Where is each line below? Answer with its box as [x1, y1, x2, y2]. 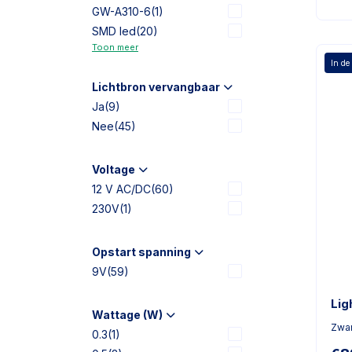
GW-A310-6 [92, 5, 151, 18]
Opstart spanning [92, 245, 191, 258]
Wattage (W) [92, 308, 163, 321]
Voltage [92, 163, 135, 176]
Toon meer [92, 42, 138, 53]
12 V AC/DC [92, 182, 151, 196]
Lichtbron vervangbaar [92, 80, 220, 93]
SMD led [92, 24, 136, 38]
